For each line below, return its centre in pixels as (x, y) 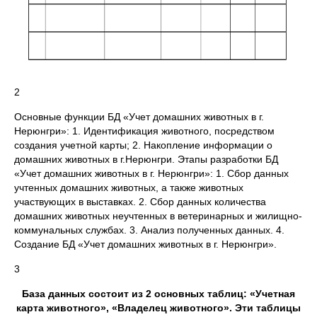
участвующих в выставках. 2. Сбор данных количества (140, 202)
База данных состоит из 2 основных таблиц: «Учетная (158, 294)
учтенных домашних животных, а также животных (129, 188)
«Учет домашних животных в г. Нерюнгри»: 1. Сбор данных (151, 173)
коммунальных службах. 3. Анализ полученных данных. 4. (149, 230)
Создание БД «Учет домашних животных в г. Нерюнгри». (145, 244)
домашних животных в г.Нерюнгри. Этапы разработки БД (146, 159)
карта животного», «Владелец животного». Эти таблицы (158, 308)
